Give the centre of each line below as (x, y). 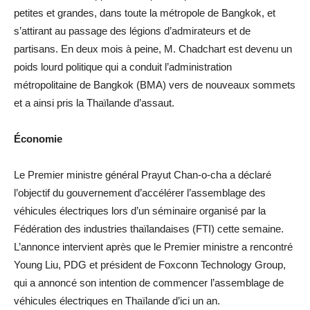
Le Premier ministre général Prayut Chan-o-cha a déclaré (143, 174)
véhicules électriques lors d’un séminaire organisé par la (140, 210)
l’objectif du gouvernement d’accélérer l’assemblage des (140, 192)
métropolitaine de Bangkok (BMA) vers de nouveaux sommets (155, 84)
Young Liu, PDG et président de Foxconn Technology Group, (150, 264)
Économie (38, 138)
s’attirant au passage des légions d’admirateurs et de (132, 30)
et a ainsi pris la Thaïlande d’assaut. (94, 102)
